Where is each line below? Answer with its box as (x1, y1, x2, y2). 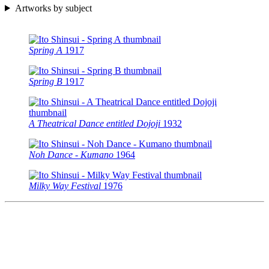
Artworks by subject (14, 2, 92, 13)
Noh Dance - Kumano (29, 149, 113, 160)
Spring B (29, 76, 62, 86)
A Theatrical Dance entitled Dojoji (29, 118, 160, 128)
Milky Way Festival (29, 180, 101, 191)
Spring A (29, 44, 62, 55)
